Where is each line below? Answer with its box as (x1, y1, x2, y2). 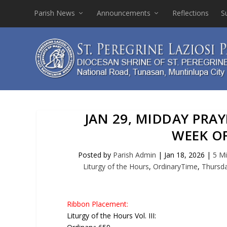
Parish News (34, 8, 75, 18)
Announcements (97, 8, 151, 18)
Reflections (172, 8, 209, 18)
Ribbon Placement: (67, 199, 128, 209)
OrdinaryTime (153, 161, 198, 171)
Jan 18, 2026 (164, 149, 205, 160)
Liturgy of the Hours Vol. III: (67, 210, 156, 220)
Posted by (78, 149, 113, 160)
